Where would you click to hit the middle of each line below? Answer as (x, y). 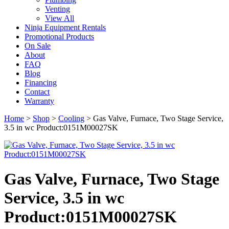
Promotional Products (59, 37)
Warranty (39, 101)
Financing (41, 83)
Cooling (71, 118)
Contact (37, 92)
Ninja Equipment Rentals (65, 27)
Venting (58, 9)
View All (60, 18)
